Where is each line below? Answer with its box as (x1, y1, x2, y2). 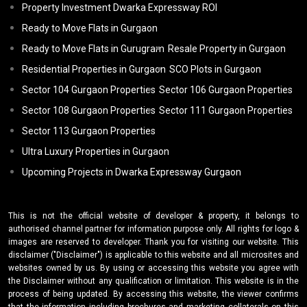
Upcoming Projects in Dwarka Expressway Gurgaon (22, 167, 241, 178)
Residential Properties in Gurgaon (22, 64, 166, 75)
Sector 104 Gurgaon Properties (22, 84, 156, 96)
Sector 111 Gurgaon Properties (159, 105, 293, 116)
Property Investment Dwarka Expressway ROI (22, 2, 217, 14)
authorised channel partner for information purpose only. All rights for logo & (8, 224, 299, 234)
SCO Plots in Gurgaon (169, 64, 261, 75)
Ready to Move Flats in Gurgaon (22, 23, 158, 34)
